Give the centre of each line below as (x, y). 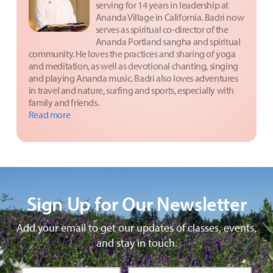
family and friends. (64, 103)
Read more (49, 115)
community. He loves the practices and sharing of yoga (132, 54)
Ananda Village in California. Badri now (170, 17)
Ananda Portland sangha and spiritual (168, 42)
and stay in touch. (136, 243)
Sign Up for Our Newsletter (136, 203)
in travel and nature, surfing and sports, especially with (131, 90)
